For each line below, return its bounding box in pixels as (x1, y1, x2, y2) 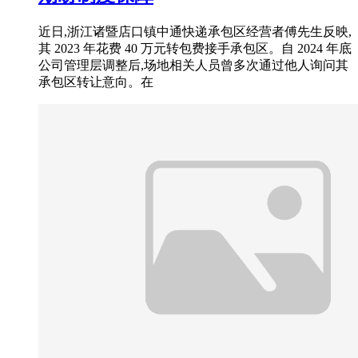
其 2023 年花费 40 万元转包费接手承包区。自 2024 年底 (38, 42, 352, 56)
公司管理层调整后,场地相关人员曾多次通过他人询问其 (38, 58, 348, 73)
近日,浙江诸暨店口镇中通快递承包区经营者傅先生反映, (38, 25, 352, 39)
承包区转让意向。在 (38, 75, 153, 89)
